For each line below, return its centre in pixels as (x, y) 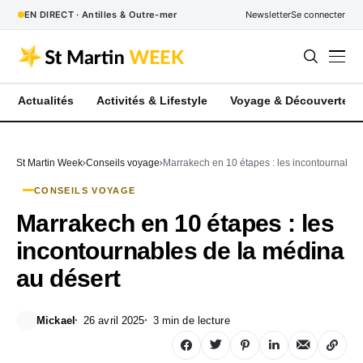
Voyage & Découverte (289, 101)
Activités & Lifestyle (152, 101)
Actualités (46, 101)
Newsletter (268, 15)
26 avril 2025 (114, 320)
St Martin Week (49, 162)
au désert (68, 278)
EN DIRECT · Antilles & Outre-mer (101, 15)
